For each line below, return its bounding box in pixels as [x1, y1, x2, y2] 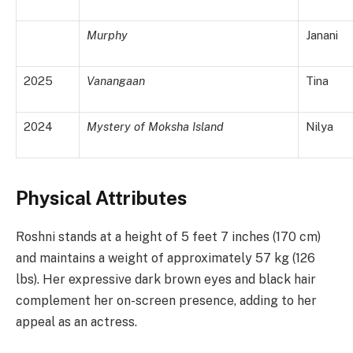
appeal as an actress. [16, 314, 137, 330]
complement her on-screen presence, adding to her [16, 293, 317, 309]
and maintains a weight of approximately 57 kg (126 [16, 251, 315, 266]
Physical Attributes [16, 187, 187, 210]
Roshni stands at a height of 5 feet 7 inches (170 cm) [16, 229, 321, 245]
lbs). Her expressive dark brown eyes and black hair [16, 272, 316, 288]
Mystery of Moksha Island [87, 120, 224, 134]
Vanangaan [87, 74, 145, 88]
